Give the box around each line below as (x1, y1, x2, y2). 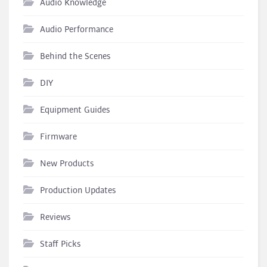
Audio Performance (40, 24, 113, 36)
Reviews (40, 212, 71, 223)
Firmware (40, 131, 77, 143)
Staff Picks (40, 238, 81, 250)
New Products (40, 158, 94, 170)
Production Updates (40, 185, 116, 197)
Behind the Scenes (40, 51, 111, 63)
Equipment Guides (40, 104, 110, 116)
